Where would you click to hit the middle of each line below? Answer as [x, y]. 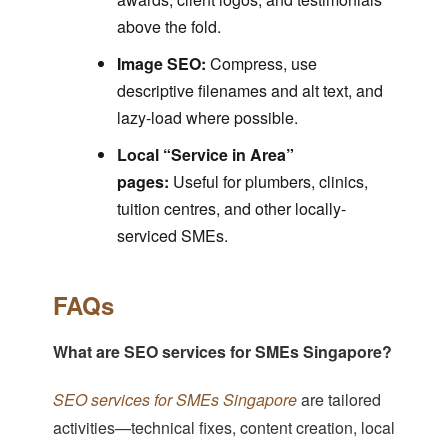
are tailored [338, 400]
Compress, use [261, 64]
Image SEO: [161, 64]
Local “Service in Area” [205, 155]
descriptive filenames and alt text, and [249, 91]
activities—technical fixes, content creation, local [223, 428]
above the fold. [168, 27]
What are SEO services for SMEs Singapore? [222, 352]
